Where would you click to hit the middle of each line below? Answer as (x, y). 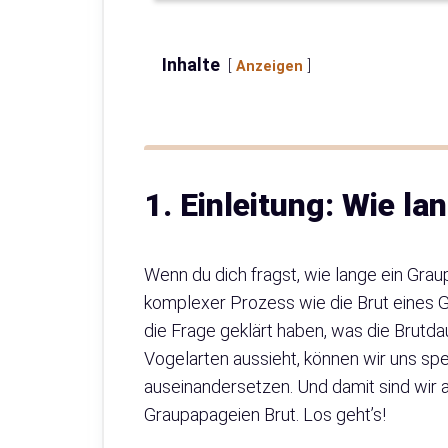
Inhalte (191, 65)
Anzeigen (269, 67)
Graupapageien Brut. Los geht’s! (265, 415)
